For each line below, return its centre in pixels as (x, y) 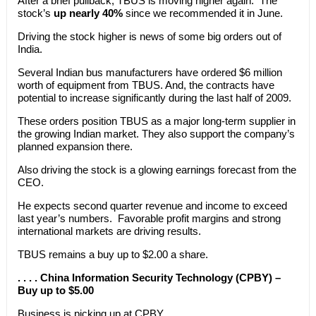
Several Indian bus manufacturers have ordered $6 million (150, 72)
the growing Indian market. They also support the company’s (156, 133)
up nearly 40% (88, 13)
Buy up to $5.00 (55, 290)
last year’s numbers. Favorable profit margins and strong (149, 218)
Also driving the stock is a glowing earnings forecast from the (157, 169)
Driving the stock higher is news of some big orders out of (149, 36)
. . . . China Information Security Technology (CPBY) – (149, 277)
